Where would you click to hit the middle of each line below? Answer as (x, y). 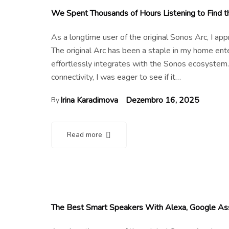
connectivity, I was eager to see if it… (116, 77)
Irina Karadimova (89, 100)
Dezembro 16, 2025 (163, 100)
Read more (85, 134)
